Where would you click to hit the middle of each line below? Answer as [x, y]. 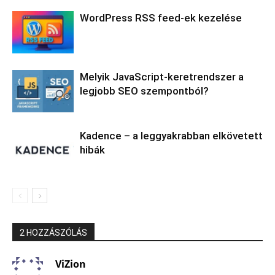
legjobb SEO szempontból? [144, 91]
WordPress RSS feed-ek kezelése [161, 18]
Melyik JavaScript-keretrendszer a [162, 77]
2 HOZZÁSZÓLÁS [53, 233]
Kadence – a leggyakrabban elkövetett [171, 136]
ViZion [71, 264]
